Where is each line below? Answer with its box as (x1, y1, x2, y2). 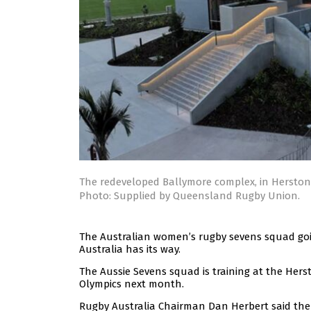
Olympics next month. (79, 278, 184, 291)
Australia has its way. (79, 243, 180, 256)
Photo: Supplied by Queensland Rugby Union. (79, 190, 300, 203)
